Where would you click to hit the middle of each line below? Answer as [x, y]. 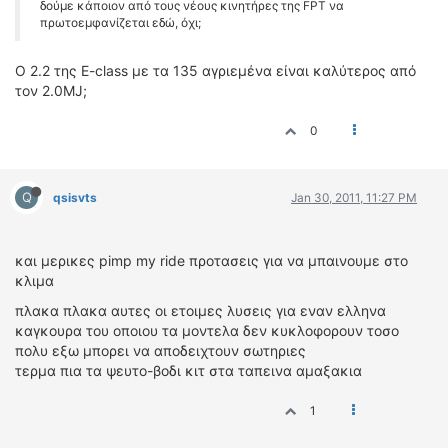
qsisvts [75, 197]
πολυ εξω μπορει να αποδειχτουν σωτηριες [160, 350]
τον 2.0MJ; [51, 90]
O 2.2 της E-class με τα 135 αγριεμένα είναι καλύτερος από [215, 70]
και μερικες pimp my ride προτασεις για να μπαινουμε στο [211, 260]
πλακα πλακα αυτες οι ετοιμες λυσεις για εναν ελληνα [200, 310]
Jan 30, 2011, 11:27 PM [354, 197]
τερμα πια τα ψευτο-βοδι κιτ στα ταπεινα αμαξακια [188, 370]
